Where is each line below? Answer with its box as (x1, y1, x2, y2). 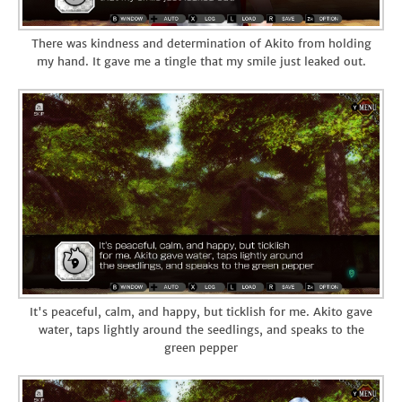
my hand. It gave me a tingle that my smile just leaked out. (36, 53, 366, 69)
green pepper (164, 339, 238, 355)
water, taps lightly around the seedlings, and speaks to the (38, 321, 364, 337)
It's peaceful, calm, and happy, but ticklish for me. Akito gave (30, 303, 372, 319)
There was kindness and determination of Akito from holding (31, 35, 371, 51)
